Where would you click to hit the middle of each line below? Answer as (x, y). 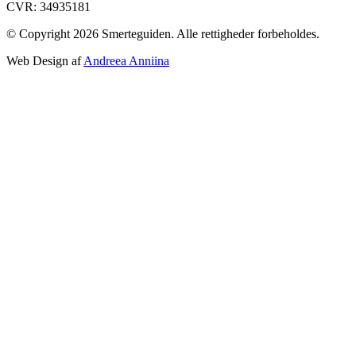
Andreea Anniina (126, 60)
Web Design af (45, 60)
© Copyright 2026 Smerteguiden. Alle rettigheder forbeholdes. (163, 33)
